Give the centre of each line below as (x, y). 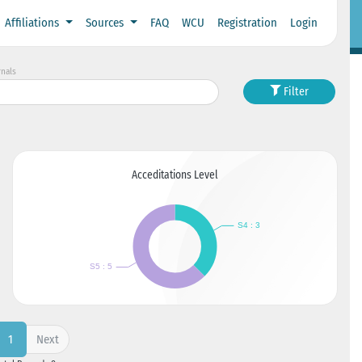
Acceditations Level (175, 175)
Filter (295, 92)
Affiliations (34, 23)
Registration (247, 23)
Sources (106, 23)
